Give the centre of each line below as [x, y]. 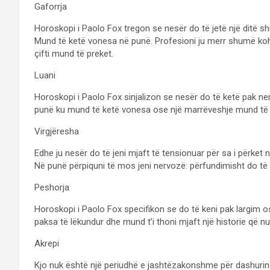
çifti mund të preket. [74, 54]
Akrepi [47, 244]
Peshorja [52, 188]
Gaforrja [51, 7]
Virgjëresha [57, 132]
